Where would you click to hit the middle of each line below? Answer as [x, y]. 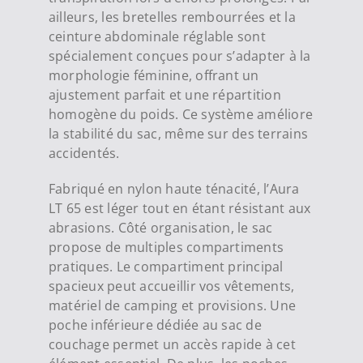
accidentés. [84, 154]
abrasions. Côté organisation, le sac [160, 228]
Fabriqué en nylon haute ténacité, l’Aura [174, 189]
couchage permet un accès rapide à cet [172, 345]
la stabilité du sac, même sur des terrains [178, 134]
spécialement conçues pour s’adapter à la [179, 56]
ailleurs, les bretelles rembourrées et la [172, 17]
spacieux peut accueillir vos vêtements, [171, 286]
